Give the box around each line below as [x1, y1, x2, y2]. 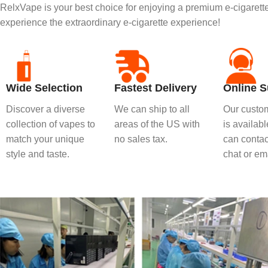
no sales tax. [114, 133, 168, 144]
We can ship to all [114, 103, 190, 114]
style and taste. [6, 148, 69, 159]
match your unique [6, 133, 84, 144]
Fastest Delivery [114, 81, 197, 94]
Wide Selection [6, 81, 83, 94]
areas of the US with [114, 118, 200, 129]
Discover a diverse [6, 103, 85, 114]
